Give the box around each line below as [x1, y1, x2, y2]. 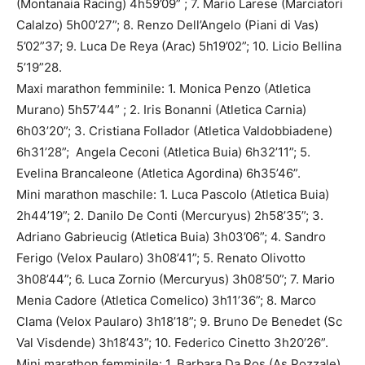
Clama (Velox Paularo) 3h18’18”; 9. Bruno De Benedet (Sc [16, 314, 342, 330]
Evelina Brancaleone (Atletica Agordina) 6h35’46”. [16, 165, 301, 182]
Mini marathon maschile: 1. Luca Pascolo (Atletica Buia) [16, 187, 329, 203]
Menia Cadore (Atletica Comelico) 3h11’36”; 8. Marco [16, 292, 316, 309]
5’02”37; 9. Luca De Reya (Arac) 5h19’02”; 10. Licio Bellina [16, 38, 341, 55]
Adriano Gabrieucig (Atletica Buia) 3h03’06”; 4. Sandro [16, 229, 326, 245]
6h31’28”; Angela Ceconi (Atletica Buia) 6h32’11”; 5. [16, 144, 310, 161]
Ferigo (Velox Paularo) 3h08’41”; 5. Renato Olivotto [16, 250, 306, 266]
